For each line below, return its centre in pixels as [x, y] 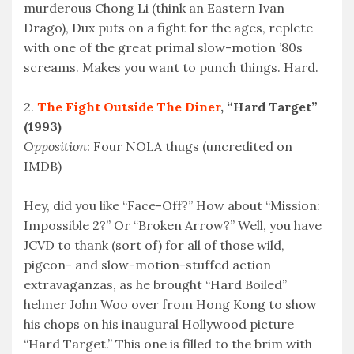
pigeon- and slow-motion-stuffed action [147, 265]
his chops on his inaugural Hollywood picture [159, 324]
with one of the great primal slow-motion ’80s [163, 48]
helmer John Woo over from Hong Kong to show [170, 305]
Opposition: [57, 147]
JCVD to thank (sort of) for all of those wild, [154, 245]
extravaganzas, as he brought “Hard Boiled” [155, 285]
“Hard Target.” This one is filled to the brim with [168, 344]
